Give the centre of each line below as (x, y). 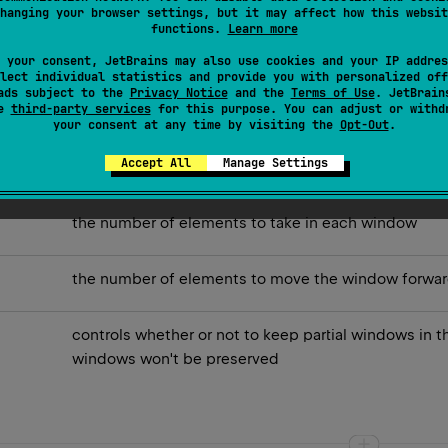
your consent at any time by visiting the (196, 125)
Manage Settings (275, 163)
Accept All (155, 163)
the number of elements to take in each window (244, 222)
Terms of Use (332, 93)
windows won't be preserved (175, 358)
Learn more (262, 29)
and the (259, 93)
